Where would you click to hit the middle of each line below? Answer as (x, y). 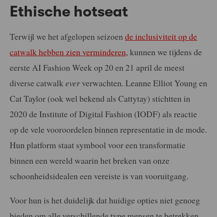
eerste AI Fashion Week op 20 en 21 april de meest (97, 68)
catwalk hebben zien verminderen (68, 52)
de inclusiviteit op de (161, 37)
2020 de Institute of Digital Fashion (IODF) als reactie (103, 114)
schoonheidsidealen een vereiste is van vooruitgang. (99, 176)
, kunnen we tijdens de (164, 52)
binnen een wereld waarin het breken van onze (90, 161)
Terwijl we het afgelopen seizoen (67, 37)
